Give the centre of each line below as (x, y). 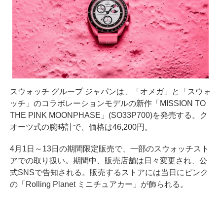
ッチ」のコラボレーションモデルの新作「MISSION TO (108, 104)
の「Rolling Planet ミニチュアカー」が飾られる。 (99, 184)
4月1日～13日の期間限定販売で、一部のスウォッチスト (110, 149)
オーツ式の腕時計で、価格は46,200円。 (81, 127)
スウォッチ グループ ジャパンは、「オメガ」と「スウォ (110, 92)
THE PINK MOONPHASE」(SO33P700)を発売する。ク (109, 115)
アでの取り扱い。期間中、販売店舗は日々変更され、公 (109, 161)
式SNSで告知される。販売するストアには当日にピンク (109, 173)
